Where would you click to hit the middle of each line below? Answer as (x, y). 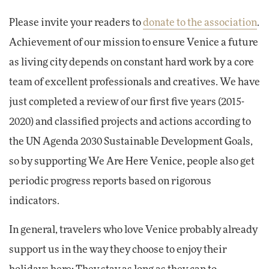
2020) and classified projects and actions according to (130, 122)
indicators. (34, 201)
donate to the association (200, 23)
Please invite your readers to (76, 23)
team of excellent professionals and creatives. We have (134, 83)
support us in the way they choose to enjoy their (118, 250)
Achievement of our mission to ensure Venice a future (134, 43)
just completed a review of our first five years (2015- (127, 102)
